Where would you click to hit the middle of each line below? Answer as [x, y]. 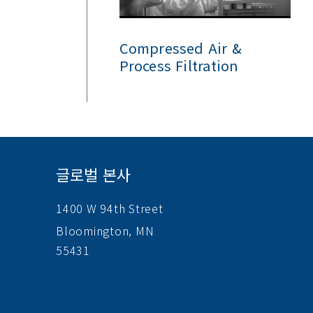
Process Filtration [179, 65]
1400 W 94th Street [110, 208]
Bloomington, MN [105, 230]
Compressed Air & [181, 48]
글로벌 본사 [94, 174]
